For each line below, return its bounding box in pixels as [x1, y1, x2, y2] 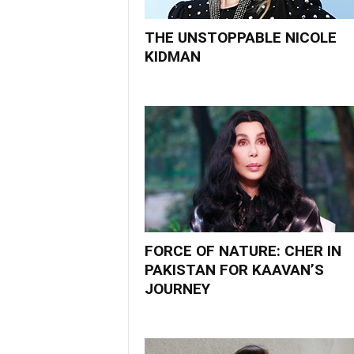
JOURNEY [144, 280, 210, 298]
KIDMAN [144, 47, 201, 66]
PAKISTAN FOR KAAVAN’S [144, 261, 324, 279]
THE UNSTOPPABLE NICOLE [144, 28, 337, 47]
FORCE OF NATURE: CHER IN [144, 242, 341, 260]
